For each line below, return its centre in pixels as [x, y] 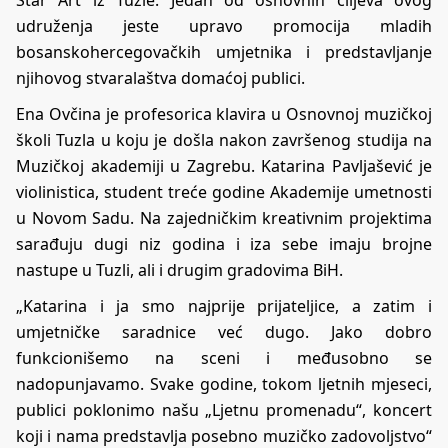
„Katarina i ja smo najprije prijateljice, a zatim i [224, 305]
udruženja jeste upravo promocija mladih [224, 25]
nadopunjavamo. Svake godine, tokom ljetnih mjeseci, [224, 383]
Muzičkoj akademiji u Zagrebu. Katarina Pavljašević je [224, 165]
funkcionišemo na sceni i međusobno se [224, 357]
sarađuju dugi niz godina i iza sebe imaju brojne [224, 243]
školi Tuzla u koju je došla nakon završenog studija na [224, 139]
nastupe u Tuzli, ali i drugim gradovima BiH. [179, 269]
